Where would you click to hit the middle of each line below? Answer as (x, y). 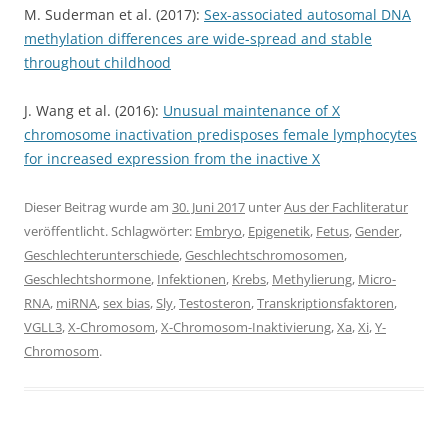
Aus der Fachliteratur (346, 207)
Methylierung (312, 279)
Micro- (377, 279)
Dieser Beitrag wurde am (98, 207)
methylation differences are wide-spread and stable (198, 39)
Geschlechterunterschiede (101, 255)
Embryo (218, 231)
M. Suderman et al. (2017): (114, 15)
